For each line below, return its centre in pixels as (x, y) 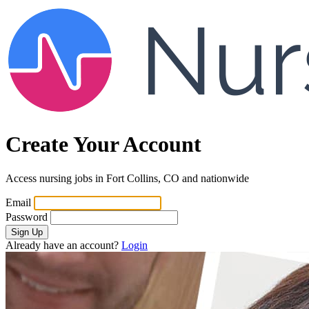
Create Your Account (103, 144)
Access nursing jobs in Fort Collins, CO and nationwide (127, 178)
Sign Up (27, 232)
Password (27, 217)
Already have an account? (63, 245)
